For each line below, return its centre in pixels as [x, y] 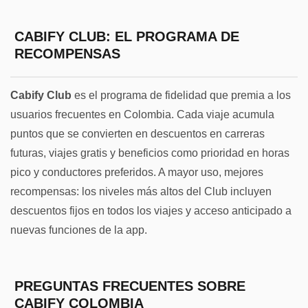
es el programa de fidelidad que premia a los [181, 95]
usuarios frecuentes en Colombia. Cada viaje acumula [142, 114]
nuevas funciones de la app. [79, 230]
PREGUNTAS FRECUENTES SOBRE [130, 286]
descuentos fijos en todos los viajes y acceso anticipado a [151, 210]
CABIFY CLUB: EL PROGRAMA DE [126, 37]
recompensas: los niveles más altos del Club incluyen [141, 191]
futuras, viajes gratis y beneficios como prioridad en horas [150, 153]
